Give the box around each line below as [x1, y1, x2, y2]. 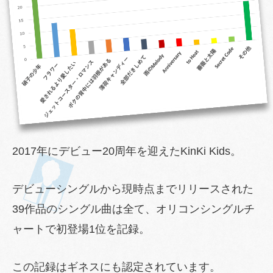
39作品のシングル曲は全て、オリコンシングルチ [12, 202, 255, 215]
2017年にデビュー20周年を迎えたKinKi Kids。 [12, 144, 241, 157]
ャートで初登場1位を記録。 [12, 222, 150, 235]
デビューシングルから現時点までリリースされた [12, 182, 253, 195]
